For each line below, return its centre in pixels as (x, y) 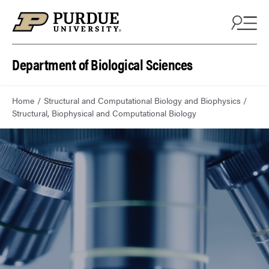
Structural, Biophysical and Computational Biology (104, 113)
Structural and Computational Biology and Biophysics (142, 101)
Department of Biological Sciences (102, 64)
